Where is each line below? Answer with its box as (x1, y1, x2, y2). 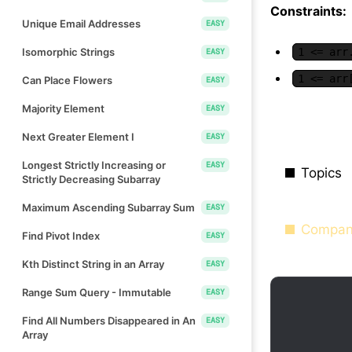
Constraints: (270, 2, 346, 19)
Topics (301, 164, 342, 181)
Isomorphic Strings (22, 45, 115, 58)
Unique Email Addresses (22, 16, 141, 30)
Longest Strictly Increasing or (22, 158, 166, 171)
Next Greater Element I (22, 130, 134, 143)
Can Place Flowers (22, 73, 112, 86)
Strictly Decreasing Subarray (22, 172, 160, 185)
